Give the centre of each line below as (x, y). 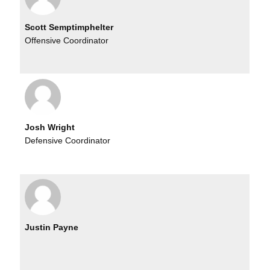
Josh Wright (50, 127)
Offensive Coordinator (67, 41)
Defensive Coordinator (68, 141)
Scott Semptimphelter (69, 27)
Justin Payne (52, 227)
